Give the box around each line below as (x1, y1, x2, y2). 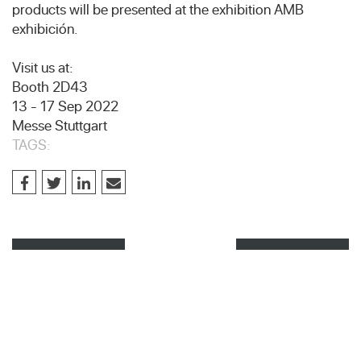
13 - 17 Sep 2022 (12, 96, 118, 115)
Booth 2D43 (12, 77, 88, 96)
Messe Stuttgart (12, 115, 107, 135)
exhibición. (12, 19, 78, 38)
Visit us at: (12, 57, 73, 77)
